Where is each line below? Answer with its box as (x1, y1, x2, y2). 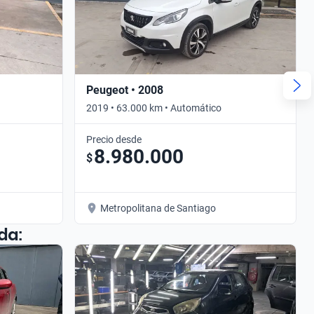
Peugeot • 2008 (86, 83, 163, 97)
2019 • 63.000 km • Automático (86, 102, 221, 114)
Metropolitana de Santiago (100, 202, 216, 214)
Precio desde (86, 133, 142, 145)
